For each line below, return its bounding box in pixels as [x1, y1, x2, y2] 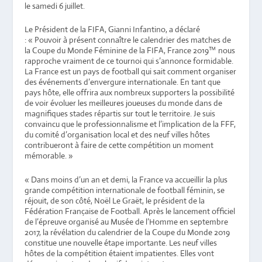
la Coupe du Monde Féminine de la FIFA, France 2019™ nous [25, 45, 236, 56]
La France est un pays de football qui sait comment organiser [25, 66, 237, 77]
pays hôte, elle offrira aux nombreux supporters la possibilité [25, 87, 235, 98]
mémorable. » [25, 150, 74, 161]
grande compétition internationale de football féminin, [25, 184, 216, 195]
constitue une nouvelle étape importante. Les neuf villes [25, 237, 218, 248]
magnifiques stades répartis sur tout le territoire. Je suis [25, 108, 216, 119]
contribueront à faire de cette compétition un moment [25, 140, 214, 151]
